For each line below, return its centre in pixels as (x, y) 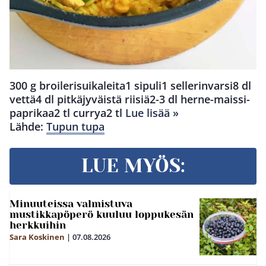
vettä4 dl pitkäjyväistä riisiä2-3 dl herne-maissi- (130, 99)
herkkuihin (38, 225)
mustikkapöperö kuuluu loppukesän (102, 214)
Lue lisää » (152, 113)
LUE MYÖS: (133, 166)
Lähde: (28, 126)
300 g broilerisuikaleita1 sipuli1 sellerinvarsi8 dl (130, 85)
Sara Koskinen (37, 237)
